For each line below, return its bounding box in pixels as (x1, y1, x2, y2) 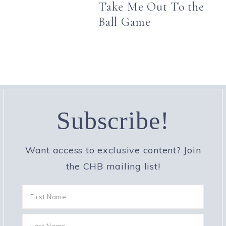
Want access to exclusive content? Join (25, 144, 201, 156)
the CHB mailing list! (66, 160, 160, 173)
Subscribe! (56, 106, 169, 135)
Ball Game (98, 15, 151, 30)
